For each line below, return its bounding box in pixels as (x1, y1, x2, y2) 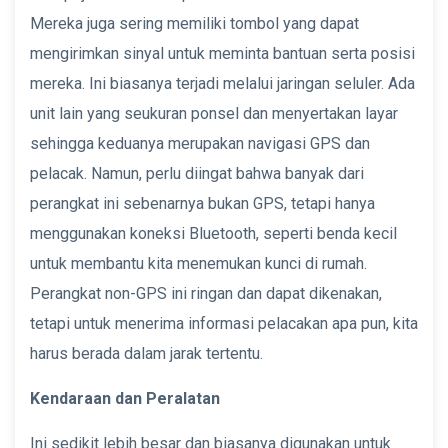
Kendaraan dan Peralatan (30, 388, 220, 408)
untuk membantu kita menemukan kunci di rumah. (30, 253, 367, 273)
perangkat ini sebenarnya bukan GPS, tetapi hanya (30, 193, 375, 213)
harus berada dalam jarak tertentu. (30, 343, 263, 363)
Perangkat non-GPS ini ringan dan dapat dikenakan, (30, 283, 382, 303)
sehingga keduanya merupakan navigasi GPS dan (30, 133, 370, 153)
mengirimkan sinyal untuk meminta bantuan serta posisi (30, 43, 415, 63)
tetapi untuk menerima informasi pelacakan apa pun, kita (30, 313, 418, 333)
